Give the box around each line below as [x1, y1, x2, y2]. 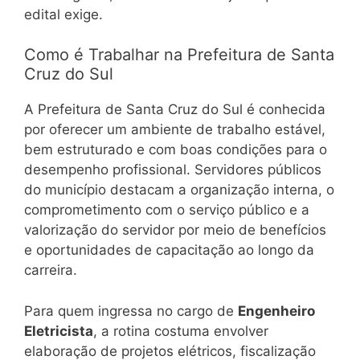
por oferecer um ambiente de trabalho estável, [24, 121, 325, 138]
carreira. [24, 262, 77, 279]
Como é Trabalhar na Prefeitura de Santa [24, 45, 334, 65]
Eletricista [24, 322, 93, 339]
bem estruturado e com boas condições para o [24, 141, 327, 158]
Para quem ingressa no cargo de [24, 302, 238, 319]
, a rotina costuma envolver [93, 322, 268, 339]
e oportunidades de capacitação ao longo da [24, 242, 314, 259]
